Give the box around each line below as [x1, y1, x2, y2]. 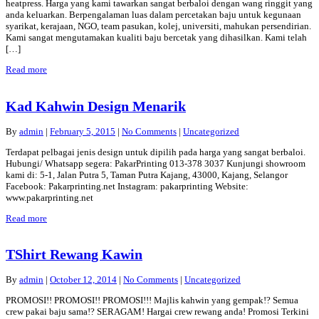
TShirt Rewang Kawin [6, 246, 142, 262]
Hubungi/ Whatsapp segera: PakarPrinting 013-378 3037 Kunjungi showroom [6, 157, 305, 169]
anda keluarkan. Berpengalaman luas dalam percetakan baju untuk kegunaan [6, 9, 301, 21]
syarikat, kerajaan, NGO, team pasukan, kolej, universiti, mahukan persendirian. [6, 21, 311, 32]
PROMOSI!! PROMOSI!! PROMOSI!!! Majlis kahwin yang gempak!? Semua [6, 295, 298, 306]
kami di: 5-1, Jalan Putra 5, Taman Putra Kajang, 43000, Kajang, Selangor [6, 169, 288, 180]
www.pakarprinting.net [6, 192, 102, 203]
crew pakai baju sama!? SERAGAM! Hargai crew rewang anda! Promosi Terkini [6, 306, 309, 318]
